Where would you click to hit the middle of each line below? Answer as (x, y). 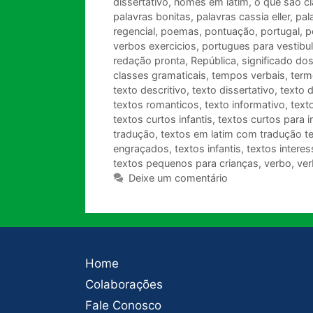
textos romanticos (156, 105)
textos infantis (208, 149)
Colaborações (124, 285)
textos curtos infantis (163, 119)
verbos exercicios (155, 46)
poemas (180, 31)
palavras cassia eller (243, 17)
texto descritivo (150, 90)
